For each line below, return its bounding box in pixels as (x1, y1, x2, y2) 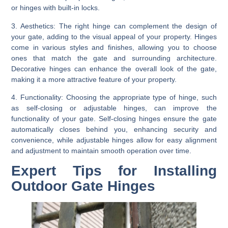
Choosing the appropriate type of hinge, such (63, 93, 217, 101)
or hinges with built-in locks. (11, 4, 100, 12)
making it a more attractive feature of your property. (11, 75, 177, 83)
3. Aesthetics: (11, 21, 56, 30)
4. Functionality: (11, 93, 64, 101)
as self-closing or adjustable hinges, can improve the (11, 103, 217, 112)
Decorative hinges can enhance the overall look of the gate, (11, 64, 217, 73)
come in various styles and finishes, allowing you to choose (11, 43, 217, 51)
